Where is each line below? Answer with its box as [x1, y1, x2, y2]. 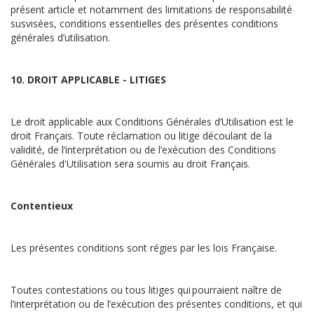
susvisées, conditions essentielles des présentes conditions [11, 17, 278, 30]
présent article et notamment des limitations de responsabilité [11, 3, 292, 16]
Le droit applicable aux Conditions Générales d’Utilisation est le [11, 115, 294, 128]
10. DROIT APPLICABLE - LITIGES [11, 73, 169, 86]
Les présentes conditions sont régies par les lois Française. [11, 241, 282, 254]
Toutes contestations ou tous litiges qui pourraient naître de [11, 283, 282, 296]
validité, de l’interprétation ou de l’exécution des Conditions [11, 143, 276, 156]
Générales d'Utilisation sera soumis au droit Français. [11, 157, 250, 170]
